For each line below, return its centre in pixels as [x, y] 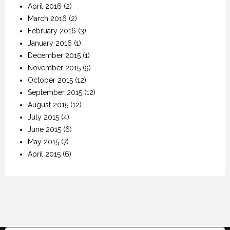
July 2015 [43, 117]
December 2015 [54, 55]
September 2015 [55, 92]
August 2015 [48, 104]
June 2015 [44, 129]
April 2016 [45, 6]
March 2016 [47, 18]
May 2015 [43, 141]
